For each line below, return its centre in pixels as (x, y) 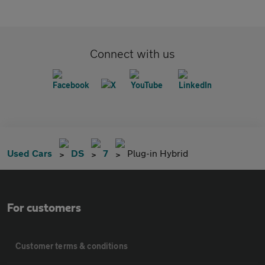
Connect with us (132, 54)
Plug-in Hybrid (158, 153)
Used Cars (30, 153)
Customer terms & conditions (72, 246)
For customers (44, 208)
